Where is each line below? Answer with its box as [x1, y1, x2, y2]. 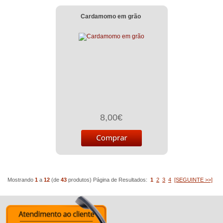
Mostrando [7, 177, 35, 183]
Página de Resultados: [93, 177, 150, 183]
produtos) [67, 177, 92, 183]
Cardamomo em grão [80, 13, 141, 20]
